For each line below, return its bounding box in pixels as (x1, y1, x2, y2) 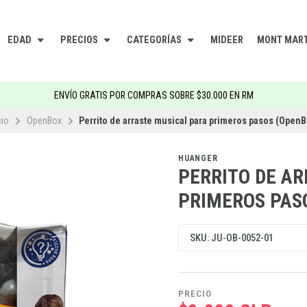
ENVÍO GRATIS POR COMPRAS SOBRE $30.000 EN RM (53, 90, 254, 101)
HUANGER (178, 153, 218, 164)
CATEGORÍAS (127, 34, 184, 46)
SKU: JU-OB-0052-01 (190, 232, 273, 245)
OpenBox (26, 114, 62, 126)
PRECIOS (60, 34, 100, 46)
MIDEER (210, 34, 243, 46)
